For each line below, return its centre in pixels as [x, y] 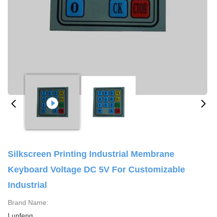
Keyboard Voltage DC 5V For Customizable [96, 170]
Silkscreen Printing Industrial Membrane [91, 154]
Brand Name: [28, 202]
